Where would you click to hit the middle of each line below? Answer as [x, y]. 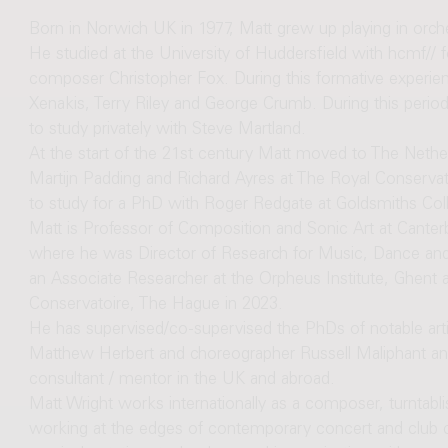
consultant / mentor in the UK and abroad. [181, 381]
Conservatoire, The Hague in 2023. [155, 306]
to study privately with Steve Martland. [167, 131]
